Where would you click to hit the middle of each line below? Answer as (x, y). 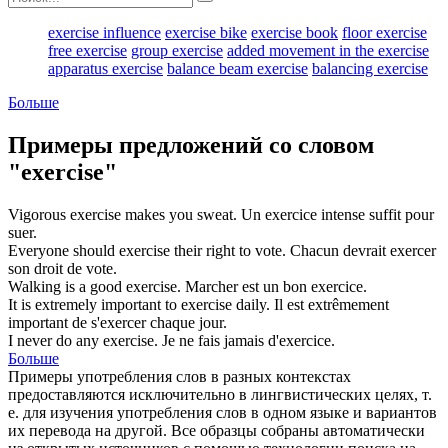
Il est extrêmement (331, 304)
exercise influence (104, 32)
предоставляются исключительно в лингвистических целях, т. (220, 394)
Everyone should (63, 250)
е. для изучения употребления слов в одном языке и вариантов (222, 412)
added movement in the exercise (328, 50)
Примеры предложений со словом (191, 144)
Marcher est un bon (248, 286)
